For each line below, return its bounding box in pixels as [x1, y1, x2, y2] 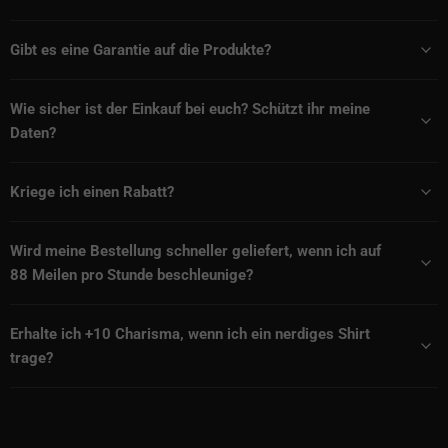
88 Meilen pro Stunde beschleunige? [10, 265, 253, 284]
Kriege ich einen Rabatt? [10, 182, 174, 201]
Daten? [10, 123, 56, 142]
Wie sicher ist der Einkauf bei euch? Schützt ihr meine [10, 99, 370, 118]
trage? [10, 348, 53, 367]
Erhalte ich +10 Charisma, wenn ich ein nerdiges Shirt [10, 324, 370, 343]
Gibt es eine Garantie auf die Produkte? [10, 40, 271, 59]
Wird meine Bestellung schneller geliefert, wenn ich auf [10, 241, 381, 260]
